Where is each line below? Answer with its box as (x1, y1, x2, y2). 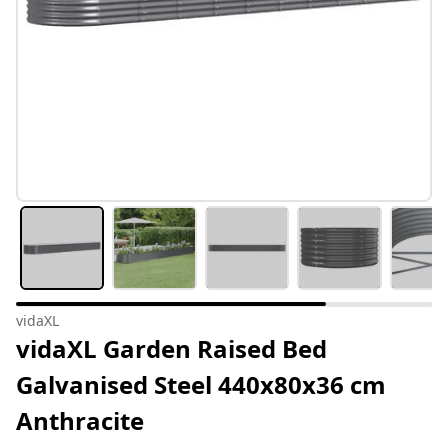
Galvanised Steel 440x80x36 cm (16, 368, 386, 402)
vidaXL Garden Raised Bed (16, 332, 327, 366)
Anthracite (16, 404, 144, 438)
